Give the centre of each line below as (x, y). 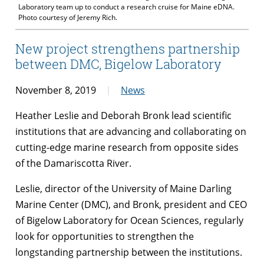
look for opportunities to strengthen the (105, 236)
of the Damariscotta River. (73, 163)
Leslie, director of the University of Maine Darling (123, 188)
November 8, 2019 (56, 90)
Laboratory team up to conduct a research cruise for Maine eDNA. (126, 7)
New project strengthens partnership (128, 48)
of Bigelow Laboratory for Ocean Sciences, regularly (129, 220)
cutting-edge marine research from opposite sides (127, 147)
